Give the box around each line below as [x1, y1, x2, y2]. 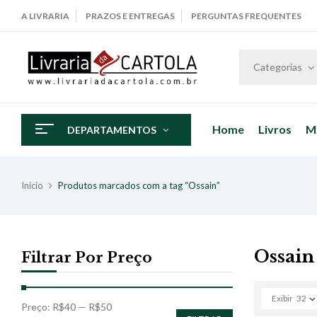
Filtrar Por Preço [21, 248, 152, 266]
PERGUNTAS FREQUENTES [191, 11, 301, 21]
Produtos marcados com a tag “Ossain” [58, 179, 220, 191]
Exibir [271, 292, 293, 304]
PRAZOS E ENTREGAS [86, 11, 175, 21]
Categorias [253, 60, 303, 73]
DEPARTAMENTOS [67, 123, 156, 136]
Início [21, 179, 43, 191]
